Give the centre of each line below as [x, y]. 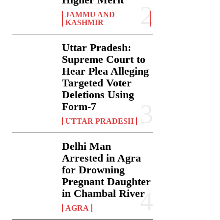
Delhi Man [87, 146]
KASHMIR [85, 23]
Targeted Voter [97, 83]
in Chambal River [104, 193]
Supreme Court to [104, 59]
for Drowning [94, 170]
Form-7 [79, 107]
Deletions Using [98, 95]
